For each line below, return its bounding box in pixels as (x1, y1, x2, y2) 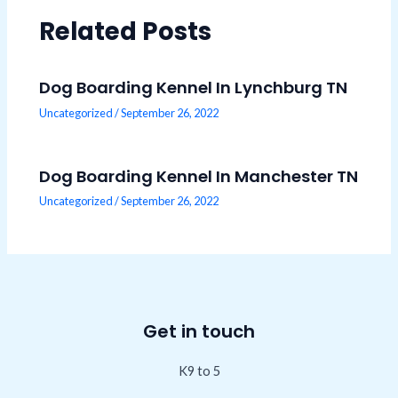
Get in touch (143, 318, 255, 344)
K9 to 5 (178, 362, 220, 378)
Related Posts (39, 13, 212, 49)
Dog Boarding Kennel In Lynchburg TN (39, 76, 348, 99)
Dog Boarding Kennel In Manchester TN (39, 164, 359, 187)
